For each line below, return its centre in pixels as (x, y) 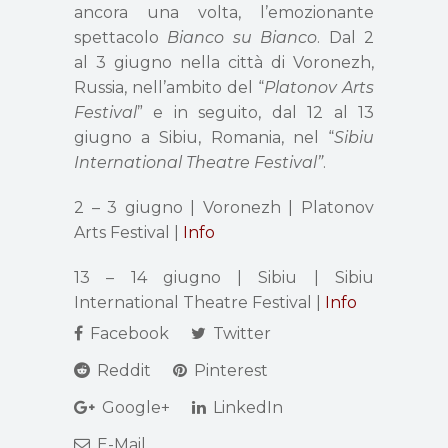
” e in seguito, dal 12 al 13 (255, 112)
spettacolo (121, 37)
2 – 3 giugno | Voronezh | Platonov (224, 207)
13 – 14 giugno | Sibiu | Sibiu (224, 277)
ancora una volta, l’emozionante (224, 12)
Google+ (134, 407)
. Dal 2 (346, 37)
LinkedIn (246, 407)
